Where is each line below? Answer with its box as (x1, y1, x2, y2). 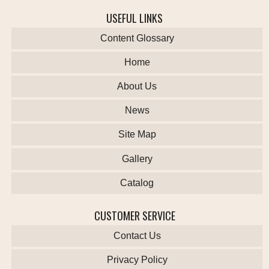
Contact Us (113, 230, 161, 241)
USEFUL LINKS (106, 10, 163, 26)
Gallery (121, 153, 153, 164)
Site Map (118, 129, 156, 140)
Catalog (120, 177, 154, 188)
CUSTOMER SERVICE (94, 207, 175, 223)
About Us (117, 81, 157, 92)
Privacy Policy (106, 254, 168, 265)
